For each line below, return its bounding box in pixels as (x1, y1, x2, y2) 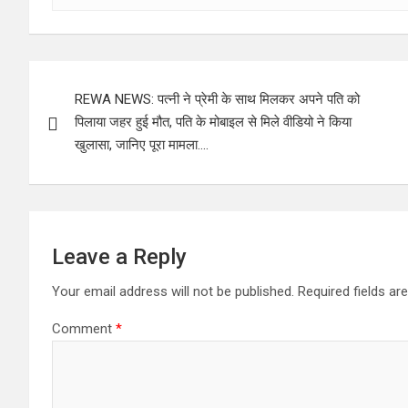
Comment (52, 320, 116, 337)
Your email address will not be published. (52, 282, 294, 300)
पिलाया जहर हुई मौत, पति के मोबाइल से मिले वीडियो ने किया (75, 113, 352, 130)
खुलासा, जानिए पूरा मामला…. (75, 136, 209, 153)
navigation (28, 97, 164, 133)
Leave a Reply (52, 243, 187, 270)
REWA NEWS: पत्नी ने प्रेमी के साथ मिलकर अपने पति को (75, 90, 360, 107)
